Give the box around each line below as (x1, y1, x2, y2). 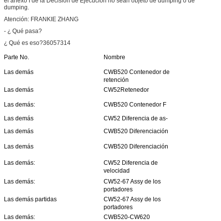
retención (104, 76, 129, 83)
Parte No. (4, 53, 29, 61)
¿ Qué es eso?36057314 (4, 39, 71, 46)
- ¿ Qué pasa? (4, 27, 42, 35)
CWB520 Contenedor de (104, 68, 170, 75)
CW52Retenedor (104, 86, 149, 93)
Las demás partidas (4, 195, 57, 203)
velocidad (104, 167, 130, 174)
